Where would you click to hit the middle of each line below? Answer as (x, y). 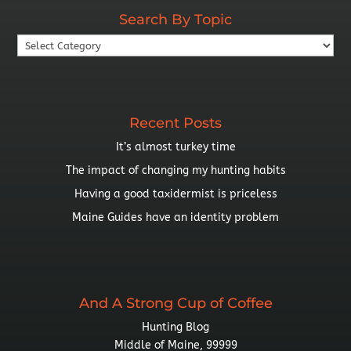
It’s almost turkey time (175, 147)
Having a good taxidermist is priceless (175, 194)
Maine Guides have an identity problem (175, 218)
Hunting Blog (175, 327)
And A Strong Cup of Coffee (175, 303)
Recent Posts (175, 123)
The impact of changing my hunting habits (175, 171)
